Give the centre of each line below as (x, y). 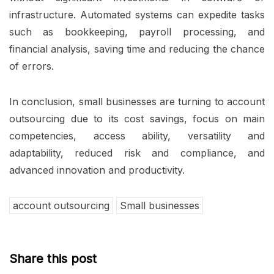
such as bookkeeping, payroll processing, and (137, 32)
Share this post (53, 259)
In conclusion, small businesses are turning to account (137, 102)
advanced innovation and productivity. (97, 170)
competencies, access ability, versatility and (137, 136)
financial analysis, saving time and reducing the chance (137, 49)
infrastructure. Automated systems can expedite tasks (137, 15)
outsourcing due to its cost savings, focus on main (137, 119)
